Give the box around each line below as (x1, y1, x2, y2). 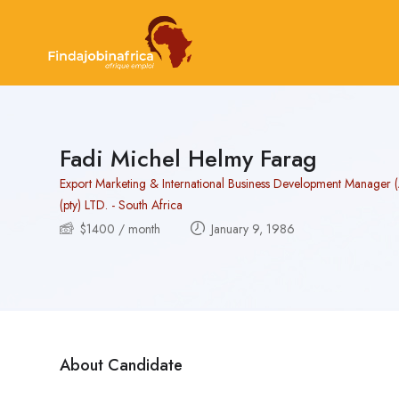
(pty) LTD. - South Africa (60, 195, 183, 214)
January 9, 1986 (208, 219, 295, 238)
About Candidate (60, 353, 183, 377)
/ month (115, 219, 160, 238)
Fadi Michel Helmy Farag (60, 141, 317, 175)
